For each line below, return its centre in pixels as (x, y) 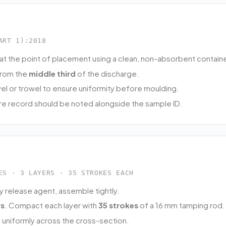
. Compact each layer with (51, 205)
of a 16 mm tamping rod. (182, 205)
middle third (52, 73)
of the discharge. (107, 73)
